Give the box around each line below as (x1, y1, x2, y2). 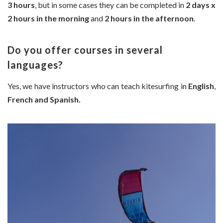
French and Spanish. (7, 94, 81, 104)
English (186, 81, 215, 91)
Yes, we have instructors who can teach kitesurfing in (7, 81, 187, 91)
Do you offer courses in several (7, 43, 163, 56)
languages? (7, 58, 63, 71)
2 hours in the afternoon (105, 13, 194, 23)
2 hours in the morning (7, 13, 91, 23)
